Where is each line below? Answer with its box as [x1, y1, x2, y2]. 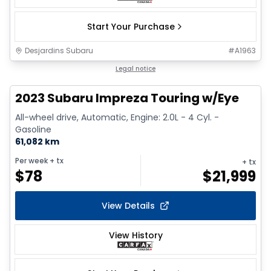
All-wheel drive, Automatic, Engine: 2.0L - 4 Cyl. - [15, 111, 219, 123]
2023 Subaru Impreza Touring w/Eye [15, 89, 239, 106]
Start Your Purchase [87, 20, 175, 33]
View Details [102, 200, 155, 212]
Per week [15, 155, 48, 166]
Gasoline [15, 123, 51, 135]
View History [108, 229, 163, 241]
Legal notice [116, 64, 155, 73]
